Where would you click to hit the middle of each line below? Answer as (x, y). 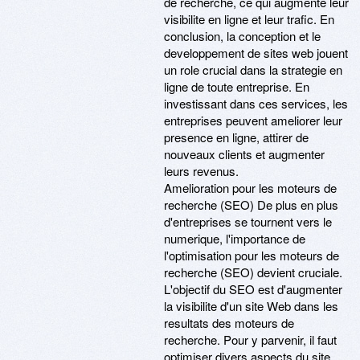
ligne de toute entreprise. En (237, 86)
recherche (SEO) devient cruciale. (253, 272)
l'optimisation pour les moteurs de (252, 255)
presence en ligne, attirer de (236, 137)
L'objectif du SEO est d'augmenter (253, 289)
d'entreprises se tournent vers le (248, 221)
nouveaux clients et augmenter (244, 154)
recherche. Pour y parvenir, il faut (250, 340)
